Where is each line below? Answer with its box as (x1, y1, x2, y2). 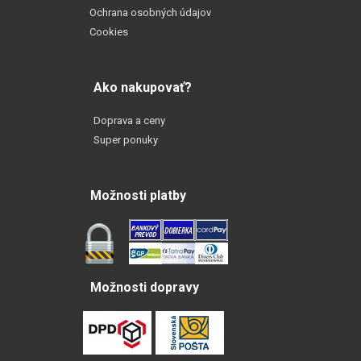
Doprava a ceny (93, 114, 165, 127)
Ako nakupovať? (93, 79, 192, 95)
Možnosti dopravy (89, 279, 199, 295)
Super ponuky (93, 133, 158, 146)
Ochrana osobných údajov (89, 6, 211, 19)
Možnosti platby (89, 187, 186, 203)
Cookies (89, 25, 128, 38)
